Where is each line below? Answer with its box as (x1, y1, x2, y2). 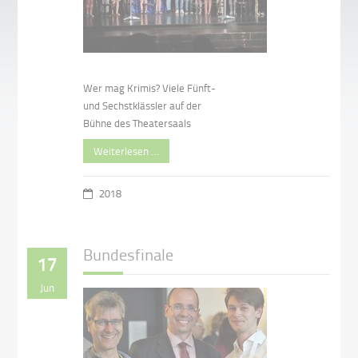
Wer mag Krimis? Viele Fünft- (83, 80, 217, 95)
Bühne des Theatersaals (83, 115, 192, 130)
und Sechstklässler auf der (83, 97, 202, 113)
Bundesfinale (83, 242, 174, 265)
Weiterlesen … (93, 143, 160, 158)
